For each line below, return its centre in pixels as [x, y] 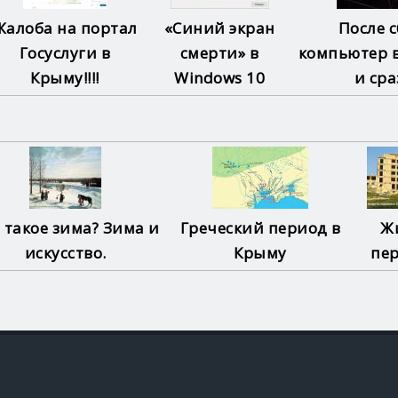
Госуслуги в [65, 52]
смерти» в [219, 52]
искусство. [65, 253]
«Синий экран [219, 28]
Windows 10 [219, 77]
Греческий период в [260, 228]
